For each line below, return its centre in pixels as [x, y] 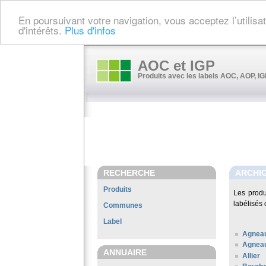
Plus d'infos [90, 30]
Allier [251, 256]
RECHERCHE [129, 173]
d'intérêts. [42, 30]
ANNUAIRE [125, 252]
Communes [123, 205]
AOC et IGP [176, 66]
